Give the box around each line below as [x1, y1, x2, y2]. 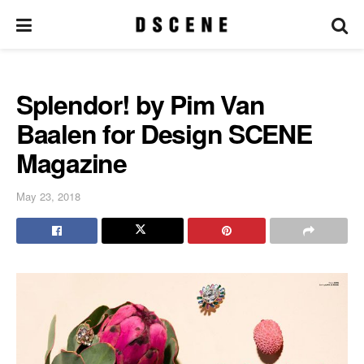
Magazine [16, 144, 127, 181]
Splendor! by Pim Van [16, 85, 265, 123]
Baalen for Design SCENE [16, 115, 312, 152]
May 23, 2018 [16, 188, 80, 204]
